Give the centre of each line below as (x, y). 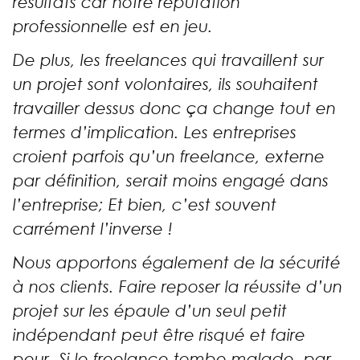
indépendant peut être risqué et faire (159, 335)
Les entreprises (240, 133)
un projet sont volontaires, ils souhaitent (166, 85)
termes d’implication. (98, 133)
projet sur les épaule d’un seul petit (150, 311)
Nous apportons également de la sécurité (177, 263)
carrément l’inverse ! (93, 229)
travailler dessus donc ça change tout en (174, 109)
